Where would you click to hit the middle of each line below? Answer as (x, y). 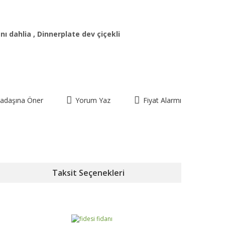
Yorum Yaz (93, 100)
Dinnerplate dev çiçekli (79, 34)
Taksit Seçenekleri (88, 173)
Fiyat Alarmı (162, 100)
